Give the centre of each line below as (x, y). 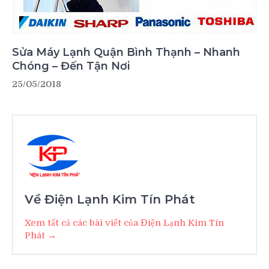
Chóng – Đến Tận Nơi (71, 66)
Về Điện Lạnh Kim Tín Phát (110, 200)
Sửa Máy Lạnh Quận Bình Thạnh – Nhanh (126, 53)
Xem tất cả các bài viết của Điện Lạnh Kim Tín (124, 223)
